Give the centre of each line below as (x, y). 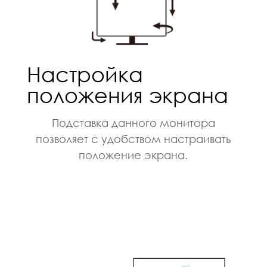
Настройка (85, 74)
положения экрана (127, 95)
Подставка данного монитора (133, 123)
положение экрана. (133, 155)
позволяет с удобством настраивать (133, 139)
